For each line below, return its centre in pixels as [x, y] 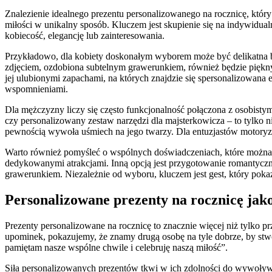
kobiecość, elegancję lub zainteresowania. [85, 36]
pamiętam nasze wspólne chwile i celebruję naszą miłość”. [116, 247]
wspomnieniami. [36, 89]
